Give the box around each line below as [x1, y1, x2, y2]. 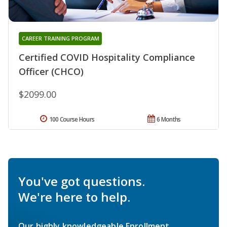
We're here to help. [18, 188, 130, 206]
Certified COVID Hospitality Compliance [19, 51, 195, 64]
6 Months [157, 115, 181, 124]
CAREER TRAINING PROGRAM [21, 34, 99, 43]
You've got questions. [18, 173, 145, 190]
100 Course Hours [49, 115, 95, 124]
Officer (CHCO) [19, 65, 84, 78]
